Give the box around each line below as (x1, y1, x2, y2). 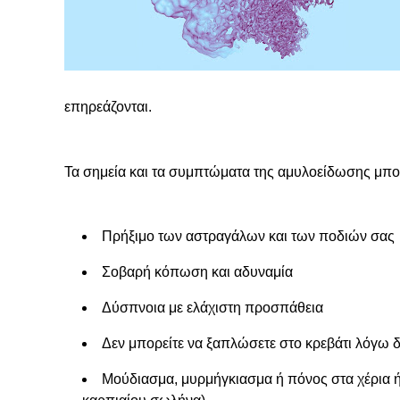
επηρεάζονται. (64, 99, 152, 114)
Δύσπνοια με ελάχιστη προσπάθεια (102, 300, 323, 315)
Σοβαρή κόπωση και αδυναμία (102, 264, 293, 279)
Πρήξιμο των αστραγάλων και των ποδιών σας (102, 229, 395, 244)
